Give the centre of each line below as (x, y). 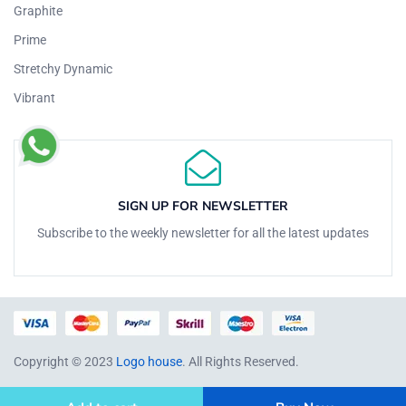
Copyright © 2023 (65, 362)
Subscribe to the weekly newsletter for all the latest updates (203, 233)
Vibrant (34, 98)
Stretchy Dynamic (63, 69)
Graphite (38, 11)
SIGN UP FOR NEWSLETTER (203, 207)
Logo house (149, 362)
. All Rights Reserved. (241, 362)
